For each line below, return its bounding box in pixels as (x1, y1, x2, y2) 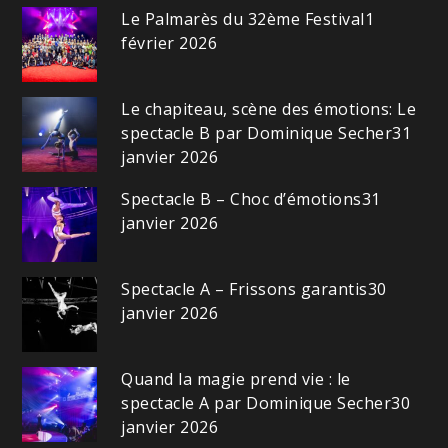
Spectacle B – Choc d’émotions (121, 188, 362, 211)
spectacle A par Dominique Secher (121, 392, 392, 415)
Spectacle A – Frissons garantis (121, 278, 368, 301)
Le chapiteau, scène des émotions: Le (121, 98, 417, 121)
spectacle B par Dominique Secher (121, 122, 393, 145)
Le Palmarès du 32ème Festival (121, 8, 365, 31)
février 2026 (121, 32, 218, 55)
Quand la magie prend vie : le (121, 368, 351, 391)
